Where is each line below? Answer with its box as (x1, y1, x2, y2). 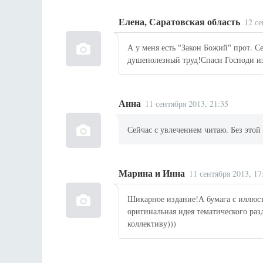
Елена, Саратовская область (119, 15, 240, 28)
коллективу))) (127, 218, 177, 230)
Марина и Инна (119, 166, 185, 180)
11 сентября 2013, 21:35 (145, 98, 229, 110)
